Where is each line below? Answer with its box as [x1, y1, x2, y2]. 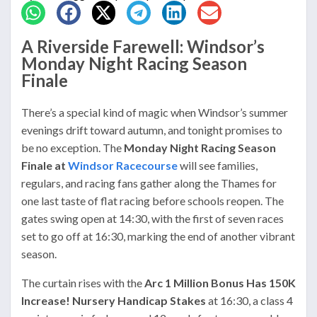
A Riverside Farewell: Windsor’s [21, 36, 265, 57]
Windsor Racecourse [68, 158, 178, 173]
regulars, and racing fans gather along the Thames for [21, 176, 277, 190]
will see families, [178, 158, 258, 173]
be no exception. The [21, 141, 124, 155]
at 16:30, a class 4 [206, 294, 293, 308]
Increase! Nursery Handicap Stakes [21, 294, 206, 308]
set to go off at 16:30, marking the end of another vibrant [21, 229, 295, 243]
